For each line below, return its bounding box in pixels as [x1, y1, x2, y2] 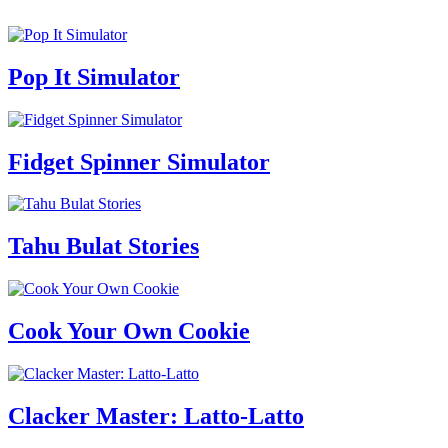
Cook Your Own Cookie [8, 318, 250, 345]
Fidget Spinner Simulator [8, 148, 270, 175]
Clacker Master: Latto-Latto [8, 402, 304, 429]
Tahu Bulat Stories [8, 233, 199, 260]
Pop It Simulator [8, 63, 180, 90]
